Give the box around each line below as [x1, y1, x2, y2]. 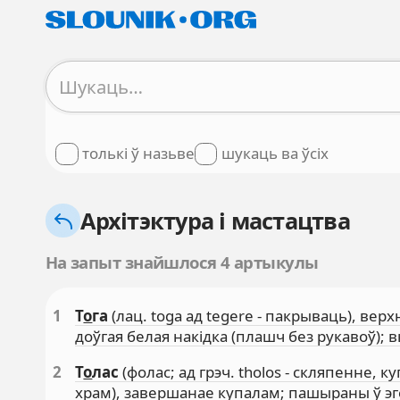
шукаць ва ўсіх [221, 143, 329, 164]
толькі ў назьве [82, 143, 196, 164]
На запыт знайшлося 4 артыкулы [45, 250, 319, 273]
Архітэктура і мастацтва [80, 204, 350, 236]
